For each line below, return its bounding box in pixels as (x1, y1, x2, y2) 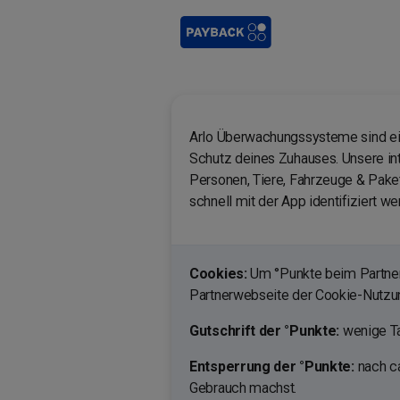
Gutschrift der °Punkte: (189, 322, 340, 339)
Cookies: (189, 265, 251, 282)
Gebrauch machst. (189, 379, 297, 396)
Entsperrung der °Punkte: (189, 358, 354, 375)
